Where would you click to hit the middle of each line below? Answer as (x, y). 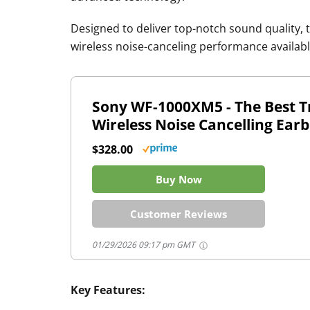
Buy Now (179, 179)
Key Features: (108, 290)
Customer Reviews (179, 214)
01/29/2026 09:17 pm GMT (145, 245)
